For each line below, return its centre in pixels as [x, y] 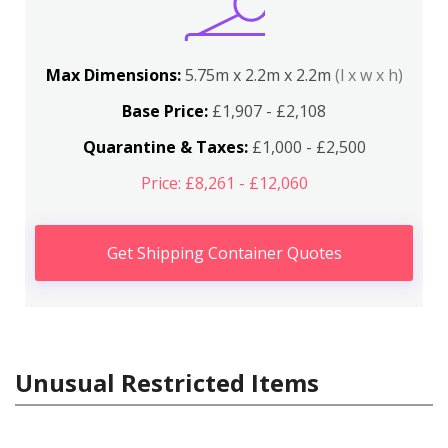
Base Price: [165, 111]
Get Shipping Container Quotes [224, 253]
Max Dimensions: [115, 75]
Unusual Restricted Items [167, 382]
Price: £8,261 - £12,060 [224, 183]
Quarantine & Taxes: [165, 147]
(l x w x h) [368, 75]
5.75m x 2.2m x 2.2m [259, 75]
